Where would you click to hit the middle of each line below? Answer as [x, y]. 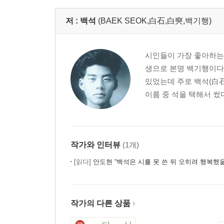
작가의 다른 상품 [100, 203]
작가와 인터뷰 [95, 145]
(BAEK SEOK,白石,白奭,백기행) [155, 21]
